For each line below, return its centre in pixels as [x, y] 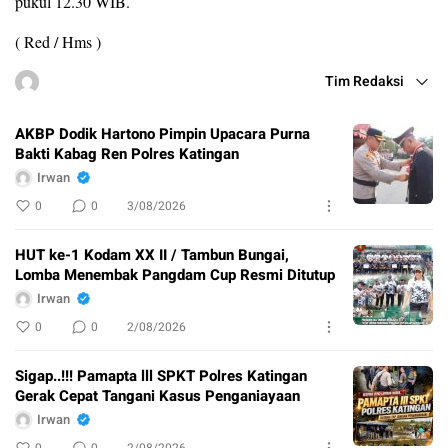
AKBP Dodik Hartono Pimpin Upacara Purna [162, 133]
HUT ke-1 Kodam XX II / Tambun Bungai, [152, 254]
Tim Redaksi [364, 81]
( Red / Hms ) [58, 41]
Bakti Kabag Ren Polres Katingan [127, 153]
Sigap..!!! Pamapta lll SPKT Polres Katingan [161, 375]
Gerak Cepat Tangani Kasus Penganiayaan [157, 395]
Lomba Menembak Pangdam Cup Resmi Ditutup [175, 274]
